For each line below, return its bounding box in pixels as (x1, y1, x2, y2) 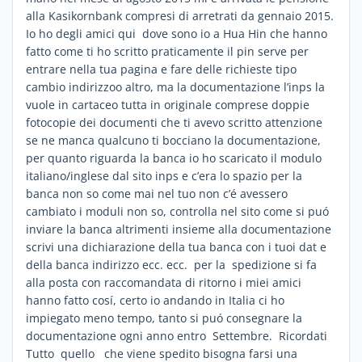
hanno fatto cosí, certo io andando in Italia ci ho (26, 292, 284, 308)
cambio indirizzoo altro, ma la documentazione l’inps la (26, 78, 325, 95)
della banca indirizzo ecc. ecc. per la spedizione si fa (26, 256, 317, 272)
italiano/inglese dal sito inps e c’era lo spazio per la (26, 167, 302, 183)
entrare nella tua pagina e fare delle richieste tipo (26, 61, 297, 77)
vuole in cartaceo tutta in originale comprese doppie (26, 96, 309, 112)
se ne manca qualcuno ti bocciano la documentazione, (26, 132, 321, 148)
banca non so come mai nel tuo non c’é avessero (26, 185, 288, 201)
